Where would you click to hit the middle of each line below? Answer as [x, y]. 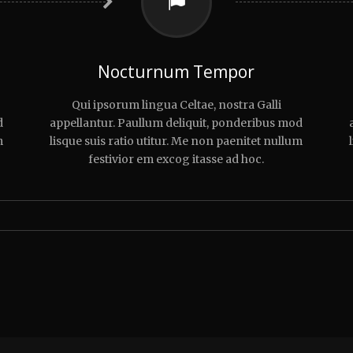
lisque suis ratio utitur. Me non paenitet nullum [176, 141]
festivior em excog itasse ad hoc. [176, 160]
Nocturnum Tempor [176, 72]
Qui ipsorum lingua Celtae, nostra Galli [176, 105]
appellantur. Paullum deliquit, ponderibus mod [176, 123]
